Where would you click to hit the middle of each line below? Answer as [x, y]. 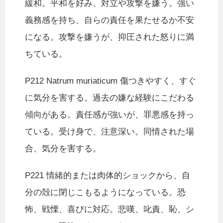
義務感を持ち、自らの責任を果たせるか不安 [110, 20]
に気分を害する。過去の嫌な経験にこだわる [110, 98]
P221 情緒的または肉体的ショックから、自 [108, 176]
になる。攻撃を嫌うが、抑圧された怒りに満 [110, 37]
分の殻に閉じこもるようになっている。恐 [105, 193]
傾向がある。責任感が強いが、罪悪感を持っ [110, 115]
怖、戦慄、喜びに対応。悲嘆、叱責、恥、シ [110, 210]
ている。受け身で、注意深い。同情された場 [110, 132]
